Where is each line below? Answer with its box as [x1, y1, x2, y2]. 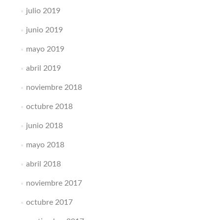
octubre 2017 [26, 198, 73, 206]
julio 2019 [26, 6, 60, 15]
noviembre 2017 [26, 179, 82, 187]
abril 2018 [26, 160, 61, 168]
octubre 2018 [26, 102, 73, 110]
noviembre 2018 [26, 83, 82, 91]
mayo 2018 [26, 140, 64, 149]
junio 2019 [26, 26, 63, 34]
